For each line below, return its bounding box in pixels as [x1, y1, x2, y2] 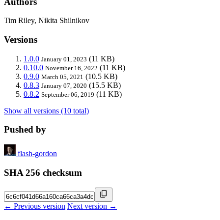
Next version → [67, 201, 117, 210]
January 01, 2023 [41, 55, 87, 63]
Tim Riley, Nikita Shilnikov [4, 16, 89, 25]
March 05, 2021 [41, 73, 83, 81]
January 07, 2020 [41, 82, 87, 89]
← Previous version [4, 201, 65, 210]
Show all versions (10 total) [4, 106, 89, 115]
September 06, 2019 [41, 90, 94, 98]
